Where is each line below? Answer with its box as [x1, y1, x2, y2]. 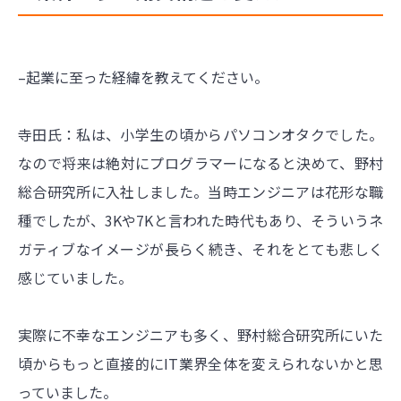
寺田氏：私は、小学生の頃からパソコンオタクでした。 [18, 123, 383, 145]
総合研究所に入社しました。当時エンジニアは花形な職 [18, 180, 383, 202]
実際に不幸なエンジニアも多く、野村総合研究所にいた [18, 323, 383, 346]
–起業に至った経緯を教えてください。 [18, 65, 269, 88]
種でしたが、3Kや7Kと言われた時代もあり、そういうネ [18, 209, 383, 231]
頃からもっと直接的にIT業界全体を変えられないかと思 [18, 352, 383, 374]
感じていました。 [18, 266, 132, 288]
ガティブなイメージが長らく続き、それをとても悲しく [18, 237, 383, 260]
